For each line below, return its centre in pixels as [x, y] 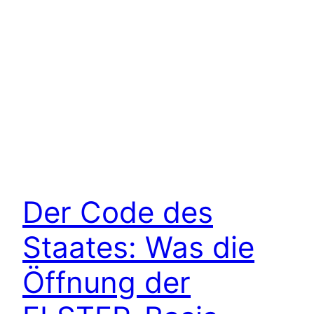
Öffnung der [107, 282]
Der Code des [118, 212]
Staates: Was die [138, 247]
